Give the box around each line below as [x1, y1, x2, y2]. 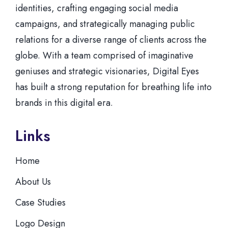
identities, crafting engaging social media [15, 1, 178, 15]
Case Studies [15, 195, 66, 209]
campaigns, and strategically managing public [15, 17, 195, 31]
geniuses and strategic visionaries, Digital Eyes [15, 64, 199, 78]
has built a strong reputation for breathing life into [15, 80, 212, 94]
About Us [15, 175, 51, 188]
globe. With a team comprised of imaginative [15, 48, 193, 62]
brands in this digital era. [15, 96, 113, 109]
